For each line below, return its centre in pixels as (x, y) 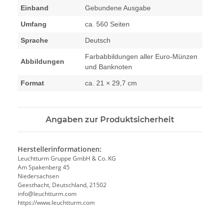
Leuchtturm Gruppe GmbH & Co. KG (67, 159)
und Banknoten (109, 67)
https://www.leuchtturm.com (56, 203)
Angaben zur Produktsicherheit (110, 120)
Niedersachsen (38, 176)
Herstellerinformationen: (60, 149)
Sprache (34, 41)
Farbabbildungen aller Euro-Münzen (141, 57)
